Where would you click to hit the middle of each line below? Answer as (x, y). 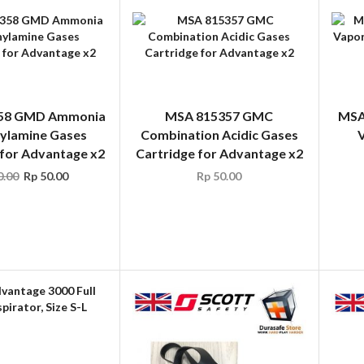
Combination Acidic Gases (219, 135)
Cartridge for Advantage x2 (219, 154)
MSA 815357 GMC (219, 116)
